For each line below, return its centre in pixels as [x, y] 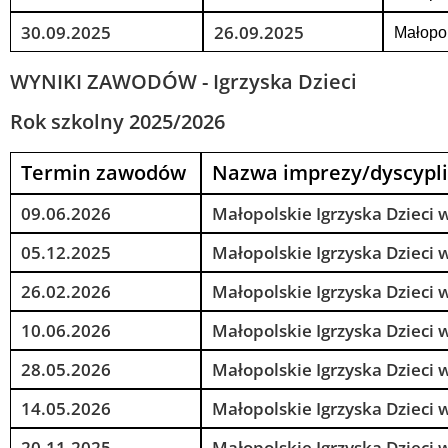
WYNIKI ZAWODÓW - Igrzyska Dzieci [183, 81]
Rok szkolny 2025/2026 [117, 121]
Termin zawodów [103, 172]
